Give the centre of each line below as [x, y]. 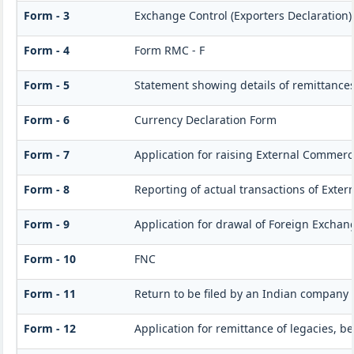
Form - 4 [46, 51]
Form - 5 [46, 85]
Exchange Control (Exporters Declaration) [243, 16]
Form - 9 [46, 224]
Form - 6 [46, 120]
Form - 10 [49, 259]
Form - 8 [46, 190]
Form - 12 [49, 329]
